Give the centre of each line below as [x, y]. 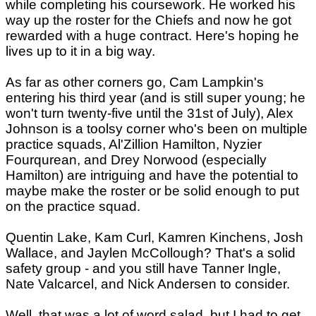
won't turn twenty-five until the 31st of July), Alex [150, 113]
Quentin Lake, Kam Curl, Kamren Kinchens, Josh [154, 237]
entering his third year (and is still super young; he [156, 98]
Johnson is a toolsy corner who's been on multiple [157, 129]
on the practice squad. [73, 206]
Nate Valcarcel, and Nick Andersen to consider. [148, 284]
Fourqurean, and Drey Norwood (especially [136, 160]
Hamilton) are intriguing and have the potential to [152, 175]
